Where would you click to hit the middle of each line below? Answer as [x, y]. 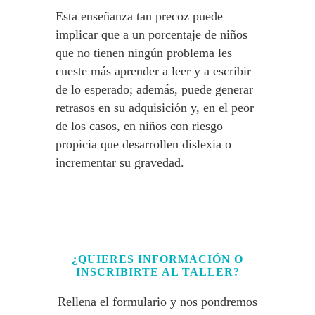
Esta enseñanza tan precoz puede [139, 16]
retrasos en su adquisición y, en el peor [155, 108]
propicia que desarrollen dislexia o [143, 144]
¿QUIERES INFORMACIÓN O [157, 259]
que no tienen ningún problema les [144, 53]
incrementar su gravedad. [120, 162]
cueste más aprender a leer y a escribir [153, 71]
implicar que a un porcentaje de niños [152, 34]
